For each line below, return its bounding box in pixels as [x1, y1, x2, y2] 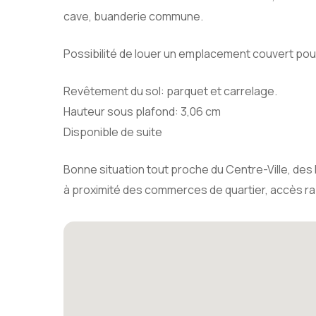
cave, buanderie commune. [63, 8, 203, 24]
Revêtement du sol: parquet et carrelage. [63, 83, 277, 99]
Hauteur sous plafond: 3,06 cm [63, 104, 221, 119]
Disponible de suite [63, 124, 162, 140]
